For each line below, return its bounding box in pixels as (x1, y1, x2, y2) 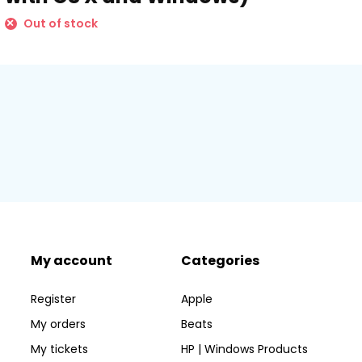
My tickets (30, 341, 88, 357)
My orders (30, 316, 86, 332)
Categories (181, 251, 260, 270)
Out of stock (20, 15, 98, 32)
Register (30, 291, 76, 307)
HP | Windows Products (181, 341, 309, 357)
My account (30, 251, 112, 270)
